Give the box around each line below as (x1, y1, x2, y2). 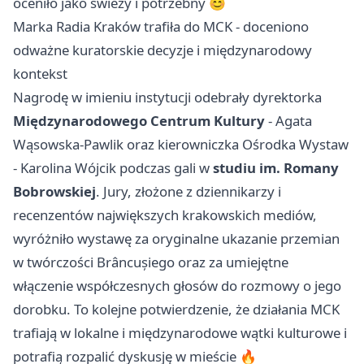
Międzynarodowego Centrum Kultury (13, 110, 265, 130)
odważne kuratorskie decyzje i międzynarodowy (13, 40, 312, 59)
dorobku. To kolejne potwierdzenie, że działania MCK (13, 299, 340, 318)
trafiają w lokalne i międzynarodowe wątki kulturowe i (13, 323, 347, 342)
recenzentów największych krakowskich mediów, (13, 205, 317, 224)
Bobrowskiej (13, 181, 96, 201)
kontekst (13, 63, 67, 83)
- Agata (265, 110, 312, 130)
